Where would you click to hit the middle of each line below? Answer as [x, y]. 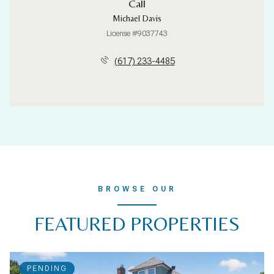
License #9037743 [137, 34]
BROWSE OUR [137, 189]
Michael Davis [137, 18]
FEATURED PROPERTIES [137, 223]
